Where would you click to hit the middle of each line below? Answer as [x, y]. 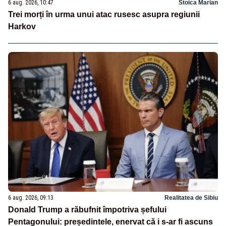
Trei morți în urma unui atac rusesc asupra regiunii [104, 15]
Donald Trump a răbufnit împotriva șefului [87, 210]
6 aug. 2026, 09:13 [31, 198]
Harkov [22, 27]
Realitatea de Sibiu [191, 198]
